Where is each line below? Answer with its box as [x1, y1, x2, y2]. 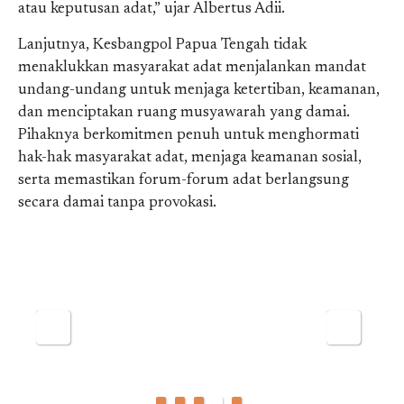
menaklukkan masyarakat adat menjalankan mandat [18, 60, 366, 76]
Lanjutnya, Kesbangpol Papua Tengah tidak [18, 37, 307, 53]
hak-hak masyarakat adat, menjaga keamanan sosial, [18, 150, 362, 166]
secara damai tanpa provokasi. [18, 195, 216, 211]
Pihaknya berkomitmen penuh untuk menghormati [18, 127, 359, 143]
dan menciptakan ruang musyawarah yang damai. [18, 105, 350, 121]
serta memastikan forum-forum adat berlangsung [18, 172, 349, 188]
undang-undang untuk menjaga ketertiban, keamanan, [18, 82, 380, 98]
